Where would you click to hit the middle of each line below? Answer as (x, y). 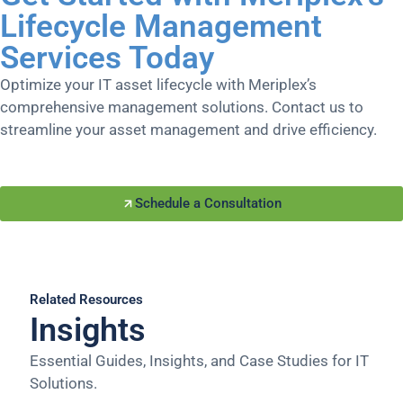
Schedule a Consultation (208, 204)
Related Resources (86, 300)
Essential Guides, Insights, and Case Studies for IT (199, 361)
